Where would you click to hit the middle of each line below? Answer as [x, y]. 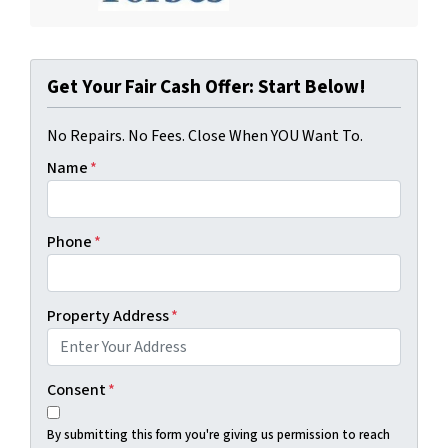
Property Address [108, 315]
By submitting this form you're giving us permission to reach [218, 434]
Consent [76, 389]
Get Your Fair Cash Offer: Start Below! [206, 86]
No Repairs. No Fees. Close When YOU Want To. [205, 135]
